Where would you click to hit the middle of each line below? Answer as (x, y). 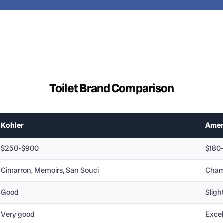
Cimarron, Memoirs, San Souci (50, 170)
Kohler (12, 125)
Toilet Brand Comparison (111, 88)
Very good (18, 214)
